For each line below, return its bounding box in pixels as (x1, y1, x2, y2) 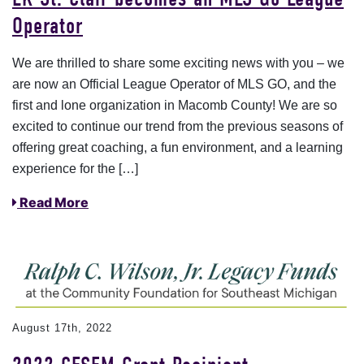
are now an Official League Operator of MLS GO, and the (12, 77, 336, 92)
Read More (17, 194, 89, 211)
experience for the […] (12, 162, 138, 176)
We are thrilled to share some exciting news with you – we (12, 56, 344, 71)
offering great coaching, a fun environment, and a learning (12, 141, 343, 155)
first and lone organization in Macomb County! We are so (12, 98, 337, 113)
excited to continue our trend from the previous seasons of (12, 119, 343, 134)
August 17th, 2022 (12, 321, 112, 334)
